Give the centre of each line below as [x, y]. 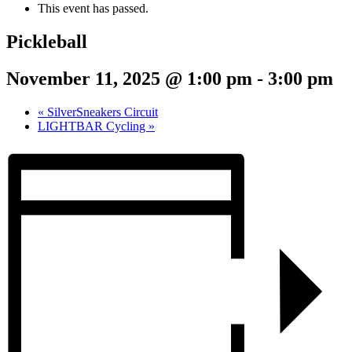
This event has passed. [93, 9]
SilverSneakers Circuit [101, 112]
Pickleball [47, 42]
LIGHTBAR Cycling [93, 126]
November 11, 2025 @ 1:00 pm [129, 78]
